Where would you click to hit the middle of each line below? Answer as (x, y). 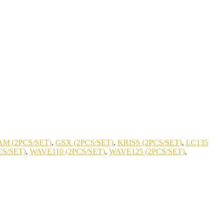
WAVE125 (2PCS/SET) (147, 151)
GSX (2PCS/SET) (84, 142)
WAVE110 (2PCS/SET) (67, 151)
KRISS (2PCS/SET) (150, 142)
